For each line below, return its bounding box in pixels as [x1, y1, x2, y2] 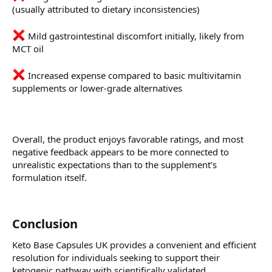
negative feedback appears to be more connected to [12, 146, 229, 158]
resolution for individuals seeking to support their [12, 251, 220, 264]
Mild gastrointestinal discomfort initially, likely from [25, 30, 244, 42]
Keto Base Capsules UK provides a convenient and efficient [12, 239, 256, 251]
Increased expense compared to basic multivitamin [25, 69, 241, 82]
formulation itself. [12, 171, 87, 184]
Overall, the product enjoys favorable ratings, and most [12, 133, 243, 146]
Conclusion [12, 216, 78, 233]
